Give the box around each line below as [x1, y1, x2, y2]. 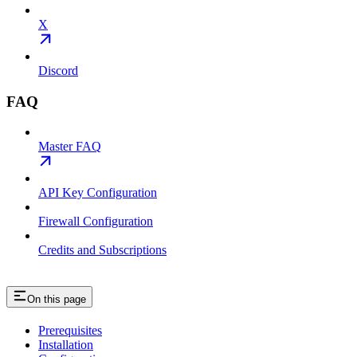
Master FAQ [38, 139, 101, 154]
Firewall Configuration [38, 214, 153, 229]
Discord [38, 64, 78, 77]
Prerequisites [38, 324, 102, 338]
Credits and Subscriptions [38, 243, 167, 257]
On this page [27, 293, 86, 306]
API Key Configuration [38, 186, 157, 200]
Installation [38, 338, 93, 352]
